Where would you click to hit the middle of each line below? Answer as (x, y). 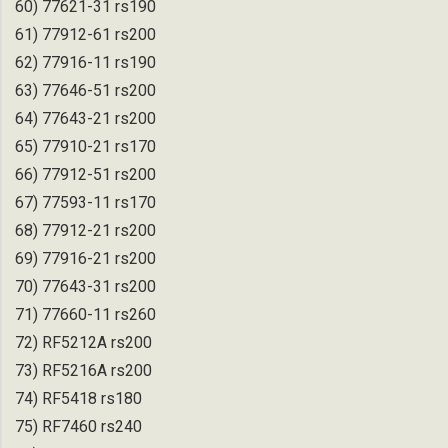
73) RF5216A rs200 (83, 370)
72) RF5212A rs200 (83, 342)
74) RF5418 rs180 (78, 398)
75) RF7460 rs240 (78, 426)
